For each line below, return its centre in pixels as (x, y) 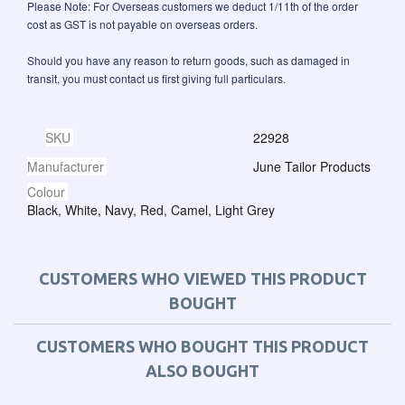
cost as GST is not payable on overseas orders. (142, 24)
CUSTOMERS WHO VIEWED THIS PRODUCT (202, 278)
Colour (46, 191)
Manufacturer (66, 166)
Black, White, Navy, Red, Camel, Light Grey (151, 209)
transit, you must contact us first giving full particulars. (156, 78)
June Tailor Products (312, 166)
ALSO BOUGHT (202, 370)
